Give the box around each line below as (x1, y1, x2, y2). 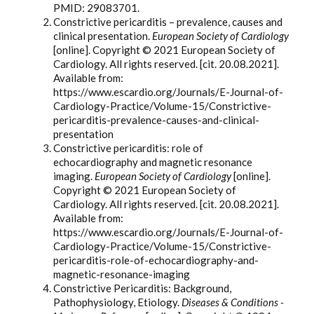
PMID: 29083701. (53, 1, 139, 15)
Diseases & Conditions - (182, 296, 284, 309)
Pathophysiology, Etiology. (53, 296, 182, 309)
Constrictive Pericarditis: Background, (53, 282, 231, 295)
